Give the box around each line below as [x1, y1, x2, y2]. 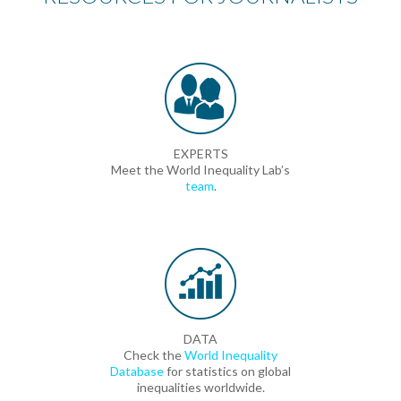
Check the [124, 347, 184, 363]
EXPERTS [173, 146, 228, 161]
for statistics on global [164, 363, 291, 379]
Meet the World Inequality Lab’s [111, 162, 290, 177]
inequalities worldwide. [136, 380, 265, 395]
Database [110, 363, 164, 379]
